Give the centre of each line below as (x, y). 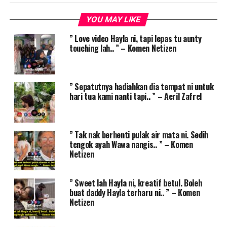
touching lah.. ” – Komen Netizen (123, 48)
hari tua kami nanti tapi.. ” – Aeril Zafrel (136, 97)
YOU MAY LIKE (114, 20)
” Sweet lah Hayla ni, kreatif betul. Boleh (136, 183)
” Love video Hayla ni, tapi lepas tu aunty (135, 39)
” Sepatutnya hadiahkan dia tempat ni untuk (141, 87)
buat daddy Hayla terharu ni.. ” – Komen (135, 193)
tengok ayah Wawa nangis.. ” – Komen (131, 145)
